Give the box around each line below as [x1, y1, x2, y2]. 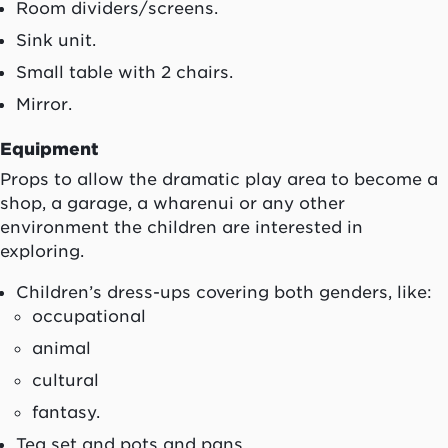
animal [32, 337, 91, 358]
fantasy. [32, 401, 100, 422]
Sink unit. [16, 30, 96, 51]
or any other [234, 193, 345, 214]
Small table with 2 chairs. [16, 62, 233, 83]
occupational [32, 305, 146, 326]
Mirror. [16, 94, 72, 115]
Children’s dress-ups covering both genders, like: [16, 281, 432, 302]
